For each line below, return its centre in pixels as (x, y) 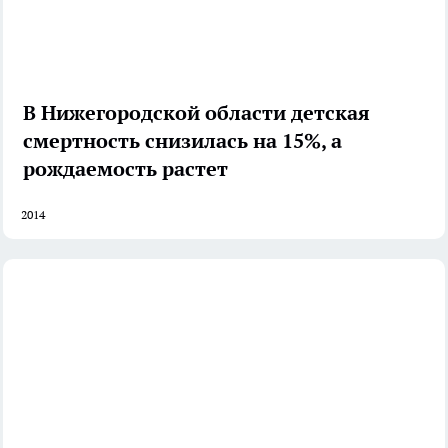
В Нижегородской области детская (196, 113)
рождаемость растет (125, 169)
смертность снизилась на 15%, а (182, 141)
